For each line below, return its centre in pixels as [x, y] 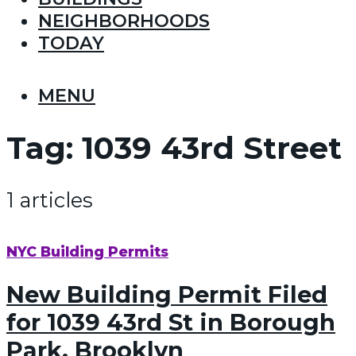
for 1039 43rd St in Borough [171, 322]
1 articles [50, 200]
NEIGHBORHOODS [124, 21]
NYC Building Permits [87, 252]
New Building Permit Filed [167, 294]
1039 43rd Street [212, 149]
